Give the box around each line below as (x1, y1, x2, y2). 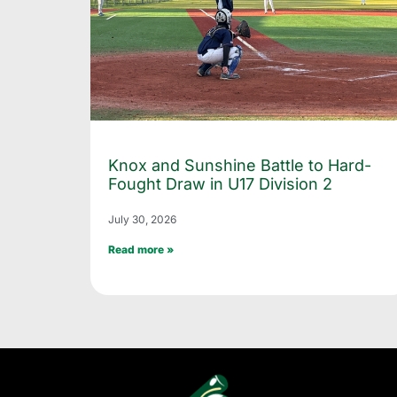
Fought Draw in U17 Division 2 (108, 174, 332, 193)
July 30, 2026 (108, 212, 176, 226)
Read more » (108, 242, 174, 256)
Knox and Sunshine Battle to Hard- (108, 155, 371, 175)
